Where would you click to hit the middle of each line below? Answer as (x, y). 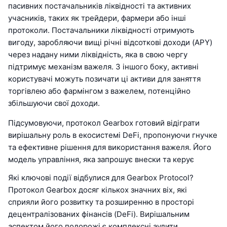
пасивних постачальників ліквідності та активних (100, 6)
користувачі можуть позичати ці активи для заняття (104, 79)
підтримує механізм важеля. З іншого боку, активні (103, 67)
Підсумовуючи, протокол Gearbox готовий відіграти (104, 123)
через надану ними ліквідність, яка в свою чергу (98, 55)
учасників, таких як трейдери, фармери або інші (97, 18)
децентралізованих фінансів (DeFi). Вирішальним (99, 214)
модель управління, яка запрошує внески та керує (101, 160)
